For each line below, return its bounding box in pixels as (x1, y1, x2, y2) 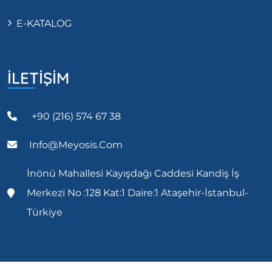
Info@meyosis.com (29, 139, 123, 151)
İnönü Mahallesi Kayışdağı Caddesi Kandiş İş (27, 168, 239, 180)
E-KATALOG (16, 18, 72, 30)
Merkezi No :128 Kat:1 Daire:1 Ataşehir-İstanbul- (27, 187, 248, 199)
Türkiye (27, 206, 63, 219)
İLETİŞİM (7, 68, 69, 89)
